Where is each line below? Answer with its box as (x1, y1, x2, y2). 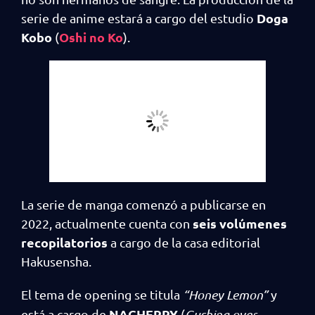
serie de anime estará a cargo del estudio (21, 10, 257, 25)
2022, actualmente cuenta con (21, 216, 193, 231)
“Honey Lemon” (183, 287, 268, 302)
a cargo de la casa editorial (110, 235, 260, 250)
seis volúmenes (193, 215, 287, 231)
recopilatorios (21, 234, 110, 250)
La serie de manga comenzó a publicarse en (21, 197, 266, 212)
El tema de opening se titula (21, 287, 183, 302)
